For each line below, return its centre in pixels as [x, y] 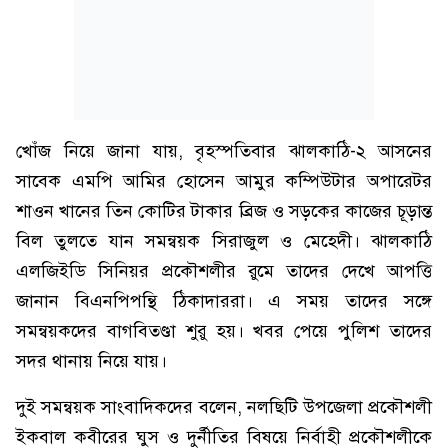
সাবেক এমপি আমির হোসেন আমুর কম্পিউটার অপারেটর [224, 181]
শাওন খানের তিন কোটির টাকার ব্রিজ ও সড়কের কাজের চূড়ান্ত [224, 211]
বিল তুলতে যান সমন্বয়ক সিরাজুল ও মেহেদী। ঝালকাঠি [224, 241]
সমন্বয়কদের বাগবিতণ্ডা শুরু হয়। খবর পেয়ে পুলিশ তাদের [224, 331]
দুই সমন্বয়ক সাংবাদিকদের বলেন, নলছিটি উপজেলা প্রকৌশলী [224, 407]
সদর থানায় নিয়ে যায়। [91, 361]
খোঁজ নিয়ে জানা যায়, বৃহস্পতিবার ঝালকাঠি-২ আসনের [224, 151]
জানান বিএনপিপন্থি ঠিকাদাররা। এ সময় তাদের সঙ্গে [224, 301]
